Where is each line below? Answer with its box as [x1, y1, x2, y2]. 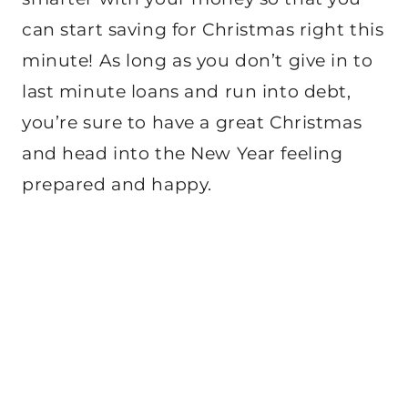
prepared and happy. [22, 174, 212, 196]
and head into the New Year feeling [22, 143, 343, 165]
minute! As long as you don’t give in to [22, 50, 373, 72]
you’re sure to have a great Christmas [22, 112, 362, 134]
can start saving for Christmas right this [22, 19, 384, 41]
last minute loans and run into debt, [22, 81, 352, 103]
